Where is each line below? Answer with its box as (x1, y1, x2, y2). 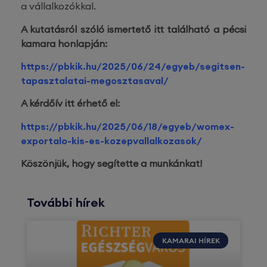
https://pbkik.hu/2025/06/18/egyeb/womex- (21, 120, 234, 132)
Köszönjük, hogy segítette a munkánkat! (21, 157, 202, 170)
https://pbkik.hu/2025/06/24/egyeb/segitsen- (21, 60, 245, 72)
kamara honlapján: (21, 37, 107, 49)
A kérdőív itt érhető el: (21, 97, 120, 110)
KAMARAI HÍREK (162, 235, 220, 245)
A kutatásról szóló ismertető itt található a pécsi (21, 23, 246, 35)
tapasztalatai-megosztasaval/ (21, 74, 169, 86)
